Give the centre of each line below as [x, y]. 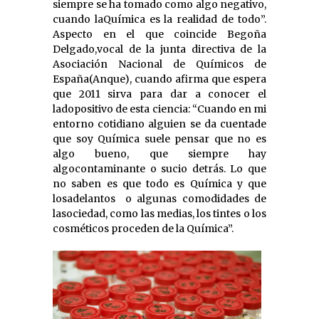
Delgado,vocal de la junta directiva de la [159, 49]
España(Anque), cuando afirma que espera [159, 79]
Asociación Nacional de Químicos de [159, 64]
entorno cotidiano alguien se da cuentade [159, 124]
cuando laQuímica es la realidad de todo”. [159, 19]
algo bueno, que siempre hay [159, 153]
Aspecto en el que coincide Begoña [159, 34]
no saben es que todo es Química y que [159, 183]
